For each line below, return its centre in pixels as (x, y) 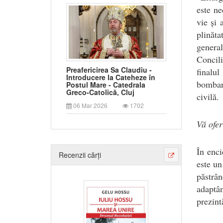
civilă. (208, 96)
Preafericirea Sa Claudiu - (109, 70)
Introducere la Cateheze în (111, 77)
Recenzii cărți (80, 155)
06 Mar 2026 (90, 106)
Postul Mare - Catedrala (106, 85)
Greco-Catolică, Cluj (100, 92)
